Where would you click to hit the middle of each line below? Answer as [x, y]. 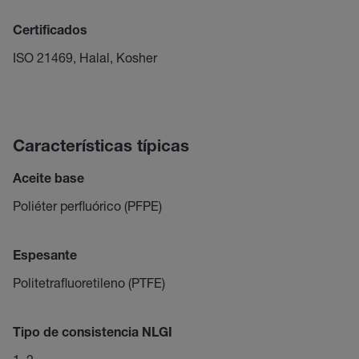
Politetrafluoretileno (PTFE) [89, 282]
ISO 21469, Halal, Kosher [85, 57]
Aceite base [48, 180]
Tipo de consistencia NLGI [93, 334]
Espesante [45, 257]
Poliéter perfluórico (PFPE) [87, 206]
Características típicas [101, 148]
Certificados [50, 32]
